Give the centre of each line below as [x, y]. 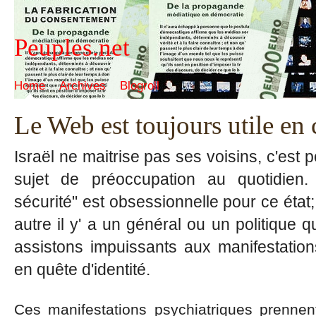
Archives [83, 86]
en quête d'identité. [82, 269]
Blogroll [140, 86]
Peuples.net [72, 48]
